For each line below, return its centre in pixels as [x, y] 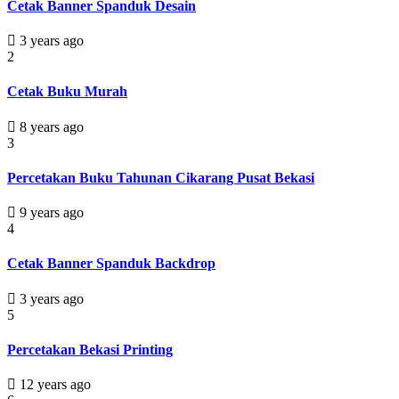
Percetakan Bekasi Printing [90, 349]
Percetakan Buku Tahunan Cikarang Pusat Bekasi [161, 177]
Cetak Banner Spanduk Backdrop [111, 264]
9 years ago [50, 213]
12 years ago [53, 385]
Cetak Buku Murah [67, 92]
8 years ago [50, 126]
